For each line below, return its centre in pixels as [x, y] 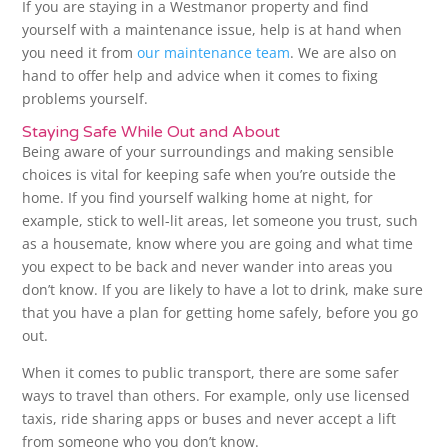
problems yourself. [85, 99]
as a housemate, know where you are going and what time [218, 244]
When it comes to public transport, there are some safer [211, 373]
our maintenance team [214, 53]
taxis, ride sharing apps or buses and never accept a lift [209, 419]
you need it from [80, 53]
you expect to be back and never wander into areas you [208, 267]
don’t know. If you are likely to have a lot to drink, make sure [223, 290]
